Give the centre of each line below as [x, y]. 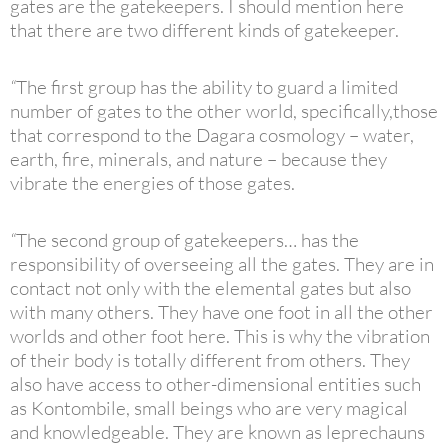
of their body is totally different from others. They [210, 360]
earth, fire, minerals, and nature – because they [198, 159]
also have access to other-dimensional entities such [215, 384]
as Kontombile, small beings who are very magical [209, 408]
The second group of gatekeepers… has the [187, 240]
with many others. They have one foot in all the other [221, 312]
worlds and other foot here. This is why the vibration [220, 336]
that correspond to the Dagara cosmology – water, [212, 135]
